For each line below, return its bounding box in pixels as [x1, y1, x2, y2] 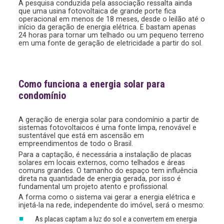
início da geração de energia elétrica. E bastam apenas [18, 23, 196, 31]
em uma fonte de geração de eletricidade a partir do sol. [18, 39, 203, 47]
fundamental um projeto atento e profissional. [18, 182, 169, 190]
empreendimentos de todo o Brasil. [18, 139, 133, 148]
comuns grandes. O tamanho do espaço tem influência [18, 166, 198, 174]
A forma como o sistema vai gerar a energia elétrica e [18, 193, 196, 201]
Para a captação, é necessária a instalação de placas [18, 150, 192, 158]
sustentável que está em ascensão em [18, 131, 144, 140]
